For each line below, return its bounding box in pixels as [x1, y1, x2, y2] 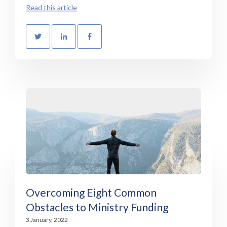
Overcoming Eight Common [26, 185, 157, 199]
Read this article [26, 3, 77, 12]
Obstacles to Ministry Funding [26, 200, 168, 213]
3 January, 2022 [26, 215, 68, 223]
